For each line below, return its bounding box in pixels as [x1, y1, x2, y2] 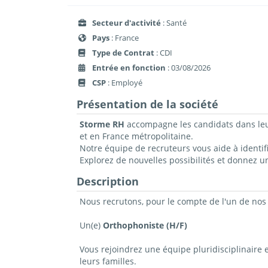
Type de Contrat [92, 47, 154, 58]
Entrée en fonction [92, 62, 166, 73]
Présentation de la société [76, 97, 218, 112]
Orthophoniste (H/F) [102, 220, 187, 232]
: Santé [161, 17, 187, 28]
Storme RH [79, 118, 124, 130]
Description [76, 174, 139, 189]
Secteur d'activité [92, 17, 161, 28]
